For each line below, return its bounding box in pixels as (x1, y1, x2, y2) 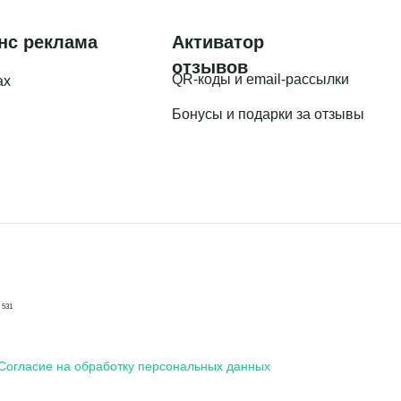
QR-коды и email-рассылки (172, 71, 349, 87)
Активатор (172, 31, 264, 52)
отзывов (172, 56, 248, 77)
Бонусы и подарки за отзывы (172, 106, 364, 122)
